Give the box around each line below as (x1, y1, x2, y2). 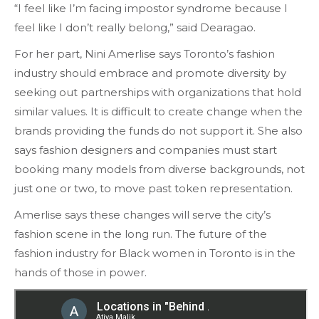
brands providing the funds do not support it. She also (14, 124, 303, 138)
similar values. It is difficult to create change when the (14, 105, 303, 119)
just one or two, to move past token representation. (14, 182, 296, 196)
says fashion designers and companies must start (14, 143, 277, 157)
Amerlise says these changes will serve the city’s (14, 208, 271, 222)
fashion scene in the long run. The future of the (14, 227, 267, 241)
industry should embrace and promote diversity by (14, 66, 286, 80)
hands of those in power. (14, 266, 150, 280)
